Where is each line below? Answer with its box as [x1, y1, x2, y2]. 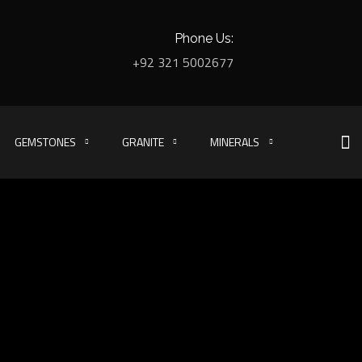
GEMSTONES [15, 133, 77, 150]
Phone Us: [174, 31, 234, 46]
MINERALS [210, 133, 260, 150]
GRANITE [122, 133, 165, 150]
